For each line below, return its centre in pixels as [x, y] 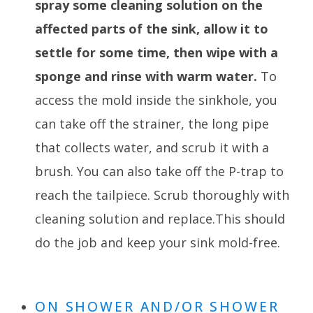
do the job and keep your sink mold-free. [158, 243]
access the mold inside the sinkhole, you [156, 100]
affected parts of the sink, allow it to [152, 29]
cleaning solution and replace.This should [160, 219]
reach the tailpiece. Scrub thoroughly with [162, 195]
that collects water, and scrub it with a [152, 148]
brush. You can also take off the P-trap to [159, 172]
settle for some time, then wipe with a [156, 53]
